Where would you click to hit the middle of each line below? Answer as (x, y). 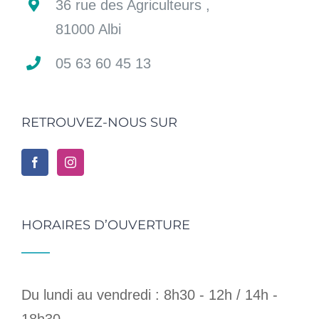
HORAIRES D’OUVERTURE (106, 225)
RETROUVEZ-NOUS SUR (99, 122)
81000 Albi (88, 29)
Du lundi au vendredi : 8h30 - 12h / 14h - (150, 294)
